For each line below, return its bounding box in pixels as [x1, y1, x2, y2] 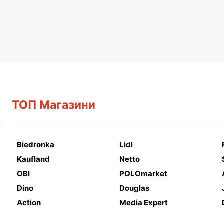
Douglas [119, 183, 149, 193]
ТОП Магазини [12, 98, 95, 112]
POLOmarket [119, 169, 167, 178]
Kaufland [17, 154, 50, 164]
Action [17, 198, 41, 207]
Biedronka [17, 140, 54, 149]
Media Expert [119, 198, 168, 207]
